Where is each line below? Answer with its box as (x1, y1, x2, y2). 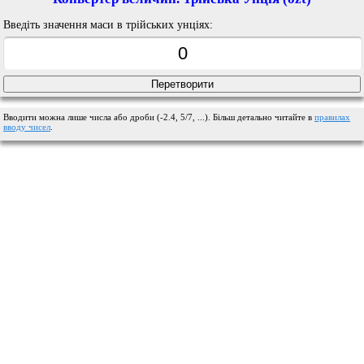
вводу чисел (3, 121, 50, 132)
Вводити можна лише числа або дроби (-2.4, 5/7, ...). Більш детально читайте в (3, 111, 314, 122)
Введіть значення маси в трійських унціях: (3, 17, 213, 31)
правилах (314, 111, 350, 122)
